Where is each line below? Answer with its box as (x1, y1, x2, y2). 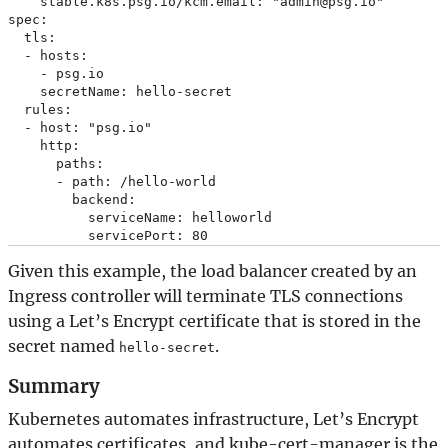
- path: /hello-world (8, 173, 216, 189)
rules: (8, 101, 72, 117)
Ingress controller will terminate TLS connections (8, 285, 403, 306)
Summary (8, 374, 100, 398)
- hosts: (8, 47, 88, 63)
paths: (8, 155, 104, 171)
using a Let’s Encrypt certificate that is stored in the (8, 310, 421, 331)
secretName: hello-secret (8, 83, 232, 99)
